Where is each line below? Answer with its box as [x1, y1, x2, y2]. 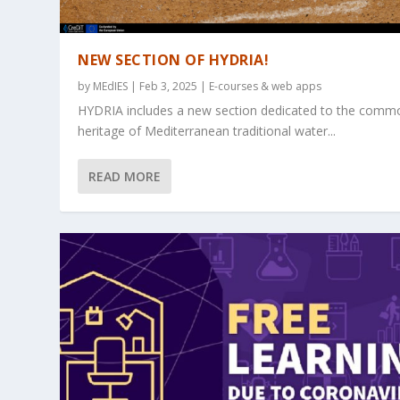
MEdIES [93, 79, 129, 95]
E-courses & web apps [209, 79, 322, 95]
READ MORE [88, 168, 162, 186]
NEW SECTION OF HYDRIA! [78, 50, 270, 71]
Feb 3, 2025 [139, 79, 198, 95]
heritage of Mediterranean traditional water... [78, 122, 337, 140]
